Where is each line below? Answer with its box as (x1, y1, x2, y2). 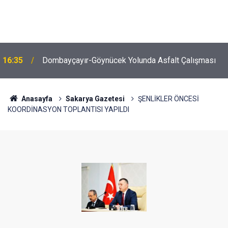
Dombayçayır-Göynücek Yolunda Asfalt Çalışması (42, 55, 216, 65)
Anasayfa (19, 95, 52, 103)
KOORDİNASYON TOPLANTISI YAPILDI (8, 105, 129, 113)
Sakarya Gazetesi (65, 95, 125, 103)
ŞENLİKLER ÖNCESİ (137, 95, 199, 103)
